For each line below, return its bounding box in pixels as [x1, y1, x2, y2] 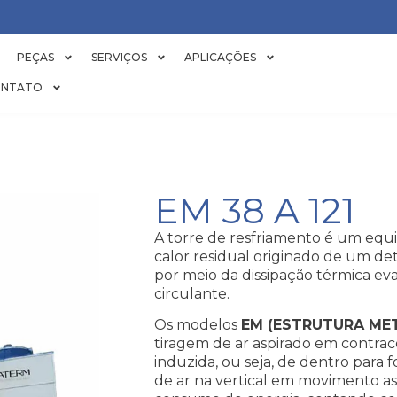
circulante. [154, 285, 230, 302]
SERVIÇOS [90, 51, 147, 64]
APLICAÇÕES [183, 51, 256, 64]
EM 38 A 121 [154, 189, 355, 232]
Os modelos [154, 316, 242, 334]
